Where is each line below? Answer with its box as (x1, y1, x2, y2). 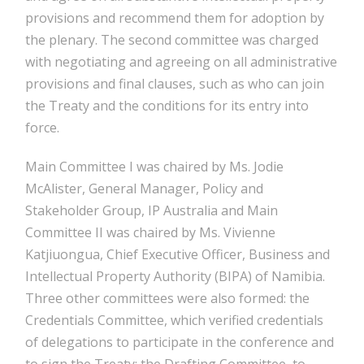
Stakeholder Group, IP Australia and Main (25, 201, 279, 219)
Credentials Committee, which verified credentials (25, 310, 324, 329)
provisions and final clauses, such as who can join (25, 74, 325, 93)
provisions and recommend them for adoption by (25, 8, 325, 27)
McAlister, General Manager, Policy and (25, 179, 264, 197)
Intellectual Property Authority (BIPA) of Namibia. (25, 266, 326, 285)
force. (25, 118, 60, 136)
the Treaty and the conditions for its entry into (25, 96, 310, 115)
